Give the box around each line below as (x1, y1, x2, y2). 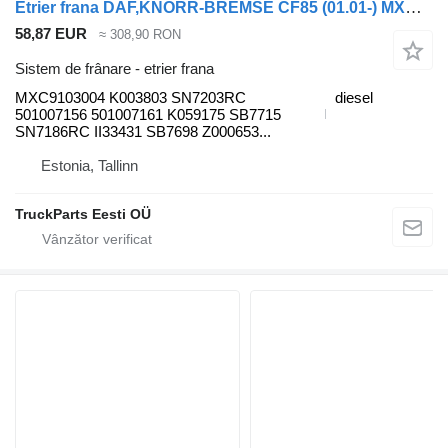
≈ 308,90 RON (99, 27, 181, 43)
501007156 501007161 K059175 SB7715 (15, 105, 281, 123)
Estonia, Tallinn (41, 156, 138, 174)
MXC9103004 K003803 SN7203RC (15, 88, 246, 106)
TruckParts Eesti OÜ (15, 205, 151, 222)
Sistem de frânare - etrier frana (15, 59, 214, 77)
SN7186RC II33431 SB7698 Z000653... (15, 122, 271, 140)
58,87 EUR (15, 25, 87, 43)
